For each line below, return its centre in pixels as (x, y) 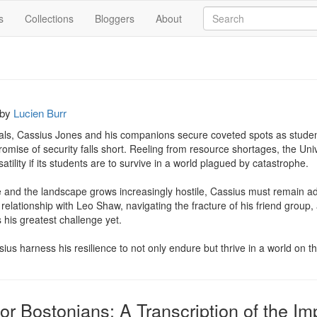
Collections (49, 18)
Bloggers (115, 18)
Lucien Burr (40, 113)
